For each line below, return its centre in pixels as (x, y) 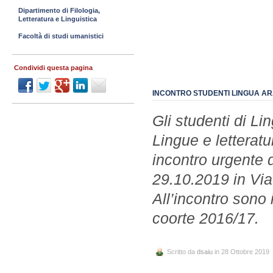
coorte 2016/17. (206, 218)
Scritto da (182, 251)
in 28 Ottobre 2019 (241, 251)
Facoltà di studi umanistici (61, 36)
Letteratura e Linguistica (58, 19)
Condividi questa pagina (53, 68)
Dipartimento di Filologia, (59, 10)
